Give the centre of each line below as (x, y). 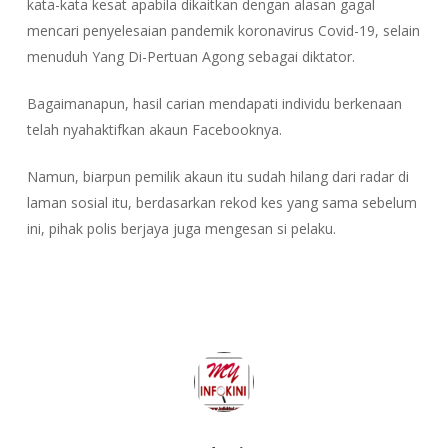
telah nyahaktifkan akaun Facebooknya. (154, 130)
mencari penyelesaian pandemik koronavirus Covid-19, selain (223, 31)
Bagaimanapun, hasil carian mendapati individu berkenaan (214, 104)
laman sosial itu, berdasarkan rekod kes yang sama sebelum (221, 203)
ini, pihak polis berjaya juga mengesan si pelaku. (181, 229)
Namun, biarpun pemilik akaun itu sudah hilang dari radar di (217, 177)
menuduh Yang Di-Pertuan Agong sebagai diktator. (190, 57)
